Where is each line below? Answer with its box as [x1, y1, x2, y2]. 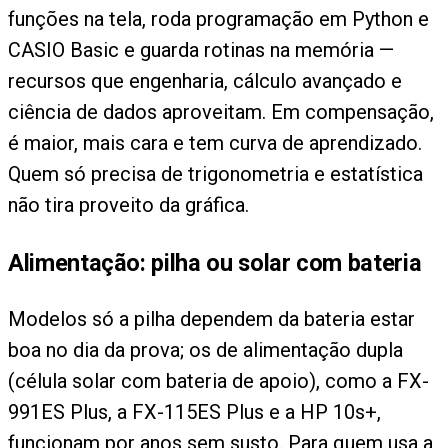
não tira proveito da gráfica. [8, 193, 249, 218]
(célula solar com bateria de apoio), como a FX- [8, 369, 429, 394]
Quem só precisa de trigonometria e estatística [8, 162, 423, 187]
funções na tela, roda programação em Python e [8, 7, 429, 32]
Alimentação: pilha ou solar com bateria [8, 248, 422, 277]
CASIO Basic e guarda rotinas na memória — [8, 38, 394, 63]
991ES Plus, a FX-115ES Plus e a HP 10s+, [8, 400, 381, 425]
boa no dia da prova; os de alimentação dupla [8, 338, 403, 363]
